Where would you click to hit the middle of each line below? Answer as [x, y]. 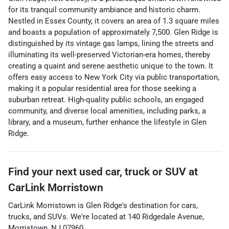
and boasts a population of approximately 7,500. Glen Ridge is [113, 32]
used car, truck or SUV [133, 172]
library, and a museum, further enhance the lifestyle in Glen [107, 122]
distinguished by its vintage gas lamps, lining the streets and [111, 43]
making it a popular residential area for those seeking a [102, 88]
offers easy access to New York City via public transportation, [114, 77]
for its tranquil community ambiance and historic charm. [104, 10]
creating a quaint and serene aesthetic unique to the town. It [111, 66]
